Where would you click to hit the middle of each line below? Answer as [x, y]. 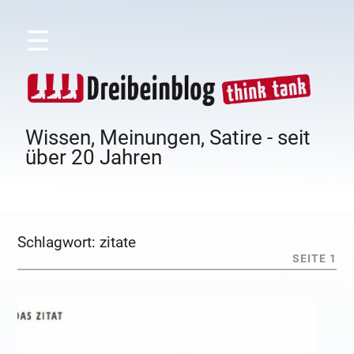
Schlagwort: [59, 243]
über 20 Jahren [94, 158]
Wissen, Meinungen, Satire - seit [168, 138]
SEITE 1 [314, 259]
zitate [118, 243]
